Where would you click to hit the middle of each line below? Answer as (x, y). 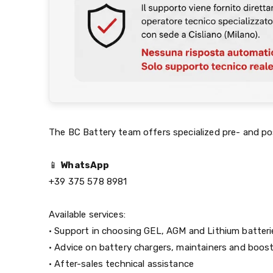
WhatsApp (85, 165)
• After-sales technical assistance (122, 264)
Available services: (87, 214)
